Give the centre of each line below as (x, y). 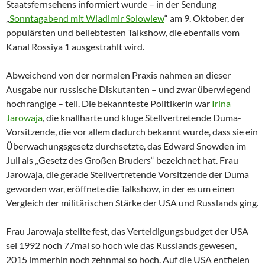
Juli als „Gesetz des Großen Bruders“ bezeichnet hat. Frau (122, 160)
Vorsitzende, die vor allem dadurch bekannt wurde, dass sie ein (132, 131)
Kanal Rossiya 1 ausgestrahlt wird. (75, 46)
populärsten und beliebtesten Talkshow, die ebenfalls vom (123, 32)
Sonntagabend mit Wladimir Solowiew (87, 18)
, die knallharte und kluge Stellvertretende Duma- (142, 117)
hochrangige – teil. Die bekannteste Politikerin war (109, 103)
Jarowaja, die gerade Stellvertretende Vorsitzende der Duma (127, 174)
